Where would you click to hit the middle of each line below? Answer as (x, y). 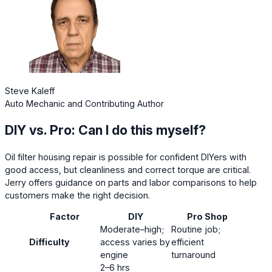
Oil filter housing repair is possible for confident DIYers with (126, 157)
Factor (65, 216)
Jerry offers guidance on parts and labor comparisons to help (131, 182)
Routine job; (196, 229)
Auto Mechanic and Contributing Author (84, 104)
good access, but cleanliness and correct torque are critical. (128, 169)
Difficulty (49, 242)
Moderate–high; (132, 229)
